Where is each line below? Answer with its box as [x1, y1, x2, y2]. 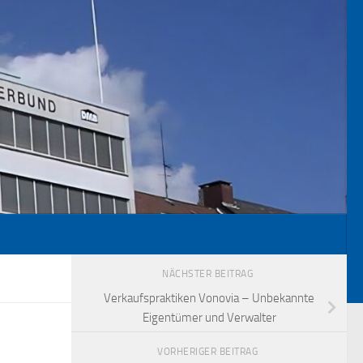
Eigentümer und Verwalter [142, 310, 276, 326]
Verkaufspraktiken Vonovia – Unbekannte [104, 291, 314, 306]
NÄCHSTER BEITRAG [162, 268, 256, 280]
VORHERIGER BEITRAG [157, 345, 261, 357]
